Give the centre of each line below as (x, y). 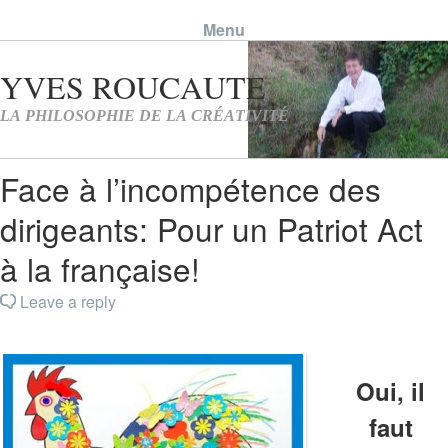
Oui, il (391, 391)
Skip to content (228, 55)
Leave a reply (68, 301)
